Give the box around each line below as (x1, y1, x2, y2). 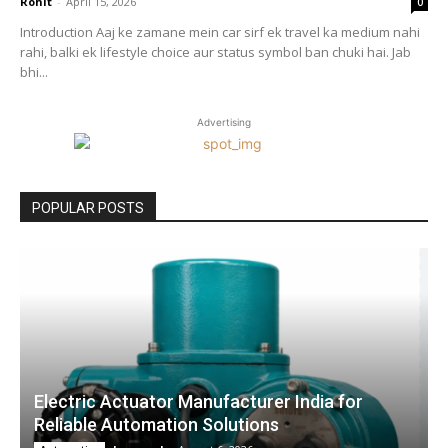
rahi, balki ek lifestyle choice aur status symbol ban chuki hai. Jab (20, 43, 411, 62)
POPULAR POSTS (32, 200, 144, 217)
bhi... (20, 63, 48, 82)
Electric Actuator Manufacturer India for (34, 390, 363, 412)
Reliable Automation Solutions (34, 413, 279, 435)
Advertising (197, 116, 251, 129)
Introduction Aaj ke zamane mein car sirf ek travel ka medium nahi (20, 23, 420, 42)
